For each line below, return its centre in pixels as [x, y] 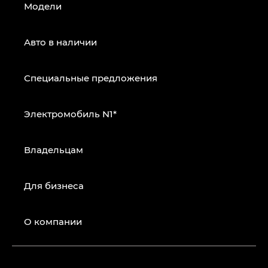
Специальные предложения [91, 78]
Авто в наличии [60, 42]
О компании [53, 222]
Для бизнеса [54, 186]
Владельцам [54, 150]
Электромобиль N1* [70, 114]
